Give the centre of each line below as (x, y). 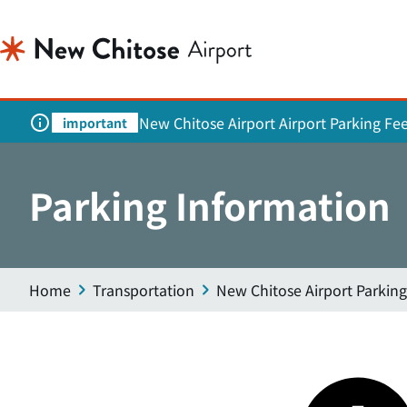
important (95, 123)
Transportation (144, 290)
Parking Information (210, 205)
